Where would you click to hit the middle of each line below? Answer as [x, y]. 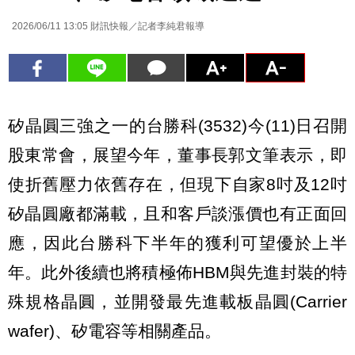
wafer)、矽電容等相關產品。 [115, 330]
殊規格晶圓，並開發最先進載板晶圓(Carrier [177, 301]
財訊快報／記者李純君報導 [146, 26]
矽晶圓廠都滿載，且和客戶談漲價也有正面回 [177, 213]
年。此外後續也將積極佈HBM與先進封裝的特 [177, 272]
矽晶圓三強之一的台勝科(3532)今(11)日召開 [177, 125]
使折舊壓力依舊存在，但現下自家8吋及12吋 [177, 184]
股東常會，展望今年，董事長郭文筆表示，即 [177, 155]
